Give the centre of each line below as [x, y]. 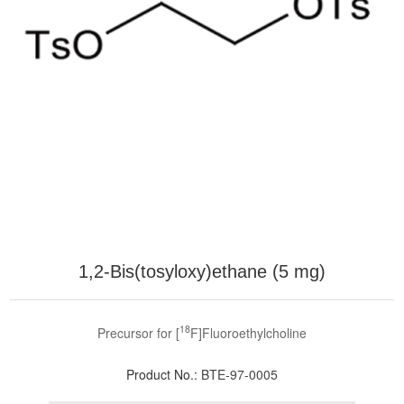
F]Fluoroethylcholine [248, 332]
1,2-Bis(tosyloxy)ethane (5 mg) [202, 271]
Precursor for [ [138, 332]
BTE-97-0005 [239, 374]
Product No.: [162, 374]
